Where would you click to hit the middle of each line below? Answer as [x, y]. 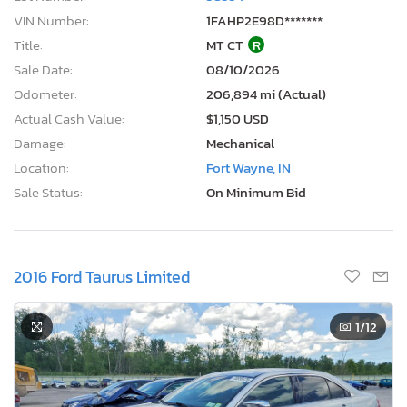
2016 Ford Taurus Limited [102, 276]
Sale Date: [43, 69]
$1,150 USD [238, 118]
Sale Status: [48, 192]
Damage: [40, 143]
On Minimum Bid [256, 192]
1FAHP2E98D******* [264, 20]
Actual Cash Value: [69, 118]
